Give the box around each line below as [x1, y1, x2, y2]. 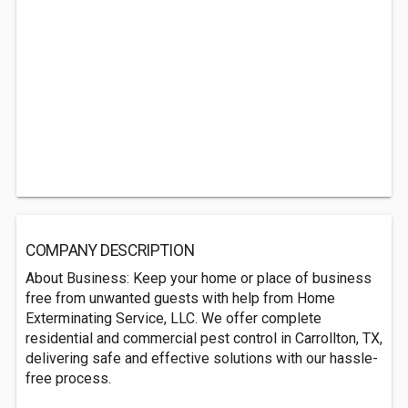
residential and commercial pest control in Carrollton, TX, [25, 330, 382, 347]
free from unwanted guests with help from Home [25, 290, 335, 307]
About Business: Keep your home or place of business [25, 270, 372, 287]
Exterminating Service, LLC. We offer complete [25, 310, 321, 327]
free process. [25, 370, 111, 387]
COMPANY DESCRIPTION [25, 241, 195, 260]
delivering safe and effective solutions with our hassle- [25, 350, 378, 367]
